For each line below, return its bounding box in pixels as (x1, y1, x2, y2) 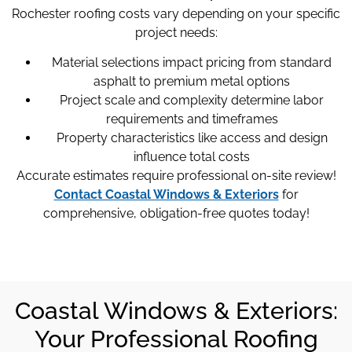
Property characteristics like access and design (56, 130, 328, 146)
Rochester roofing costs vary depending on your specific (12, 5, 340, 21)
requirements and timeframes (105, 112, 278, 127)
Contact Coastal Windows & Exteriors (53, 187, 279, 203)
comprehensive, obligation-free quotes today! (42, 206, 310, 222)
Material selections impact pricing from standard (52, 55, 332, 71)
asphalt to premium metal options (93, 74, 290, 90)
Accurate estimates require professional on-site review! (16, 168, 336, 184)
